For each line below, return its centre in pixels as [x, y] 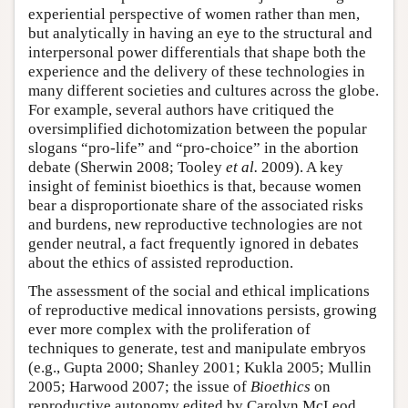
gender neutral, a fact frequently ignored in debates [194, 244]
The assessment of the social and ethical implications [199, 291]
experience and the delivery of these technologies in [197, 72]
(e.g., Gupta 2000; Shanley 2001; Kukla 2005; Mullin [200, 368]
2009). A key [301, 168]
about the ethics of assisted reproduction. [161, 263]
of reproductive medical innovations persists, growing [203, 311]
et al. [242, 168]
